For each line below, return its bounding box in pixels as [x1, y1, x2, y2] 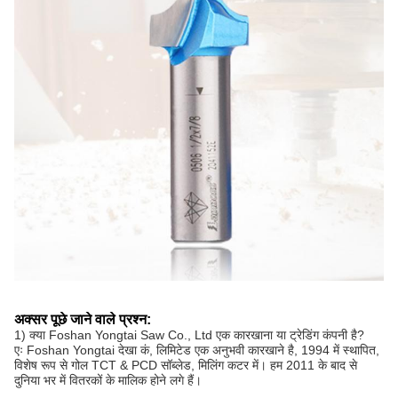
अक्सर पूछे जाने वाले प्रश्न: [14, 312, 151, 327]
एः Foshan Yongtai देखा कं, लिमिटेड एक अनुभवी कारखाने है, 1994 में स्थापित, [14, 343, 379, 357]
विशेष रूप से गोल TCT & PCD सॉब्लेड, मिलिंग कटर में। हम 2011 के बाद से [14, 358, 357, 372]
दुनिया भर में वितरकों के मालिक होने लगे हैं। [14, 373, 202, 387]
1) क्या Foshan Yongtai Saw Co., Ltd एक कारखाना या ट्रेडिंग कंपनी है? [14, 328, 364, 342]
